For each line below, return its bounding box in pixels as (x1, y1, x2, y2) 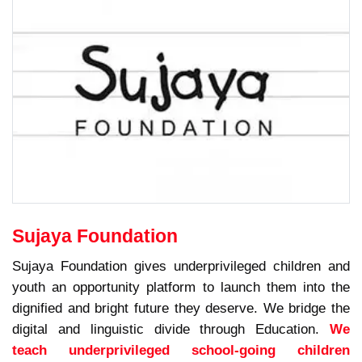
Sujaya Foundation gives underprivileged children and (12, 259, 350, 274)
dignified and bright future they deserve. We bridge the (12, 301, 350, 316)
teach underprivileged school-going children (12, 343, 350, 358)
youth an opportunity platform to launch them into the (12, 280, 350, 295)
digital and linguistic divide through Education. (12, 322, 330, 337)
